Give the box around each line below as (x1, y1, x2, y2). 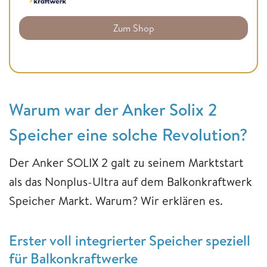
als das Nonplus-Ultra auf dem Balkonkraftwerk (9, 173, 252, 190)
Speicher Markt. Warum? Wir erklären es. (9, 192, 226, 209)
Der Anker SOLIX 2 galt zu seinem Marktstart (9, 154, 244, 170)
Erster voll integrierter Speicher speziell (9, 229, 250, 250)
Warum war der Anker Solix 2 (9, 97, 217, 121)
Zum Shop (113, 21, 154, 35)
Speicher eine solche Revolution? (9, 122, 252, 146)
